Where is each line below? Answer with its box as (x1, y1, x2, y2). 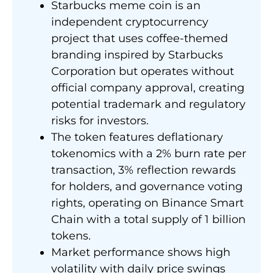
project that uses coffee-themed (51, 32, 228, 46)
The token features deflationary (51, 130, 223, 144)
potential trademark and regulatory (51, 97, 246, 112)
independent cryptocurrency (51, 15, 208, 29)
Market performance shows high (51, 246, 230, 260)
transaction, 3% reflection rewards (51, 163, 236, 177)
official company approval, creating (51, 81, 244, 95)
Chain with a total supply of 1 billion (51, 213, 246, 227)
